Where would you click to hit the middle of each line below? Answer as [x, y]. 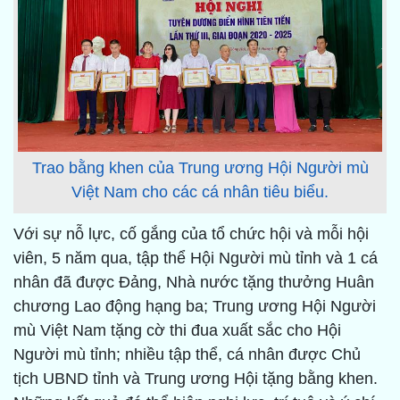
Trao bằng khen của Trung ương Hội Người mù [200, 167]
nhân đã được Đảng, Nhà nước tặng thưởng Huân [194, 283]
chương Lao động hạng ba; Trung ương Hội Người [195, 307]
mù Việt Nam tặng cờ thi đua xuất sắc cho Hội [177, 331]
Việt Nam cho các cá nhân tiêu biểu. [200, 192]
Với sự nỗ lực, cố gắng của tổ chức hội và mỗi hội [191, 234]
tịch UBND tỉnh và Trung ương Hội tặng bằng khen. [196, 379]
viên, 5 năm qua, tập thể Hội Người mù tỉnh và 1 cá [196, 258]
